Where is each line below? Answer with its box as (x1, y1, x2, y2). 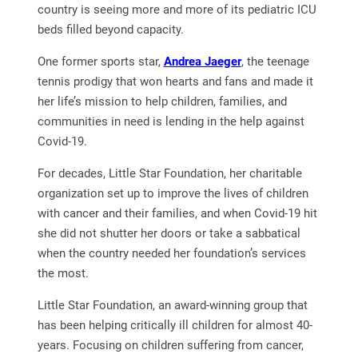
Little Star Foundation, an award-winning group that (37, 297, 308, 312)
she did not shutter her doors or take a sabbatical (37, 225, 300, 241)
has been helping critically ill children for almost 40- (37, 317, 312, 332)
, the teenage (241, 54, 309, 69)
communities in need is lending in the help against (37, 113, 304, 129)
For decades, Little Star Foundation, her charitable (37, 165, 302, 181)
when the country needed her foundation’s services (37, 245, 306, 261)
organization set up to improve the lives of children (37, 185, 308, 201)
